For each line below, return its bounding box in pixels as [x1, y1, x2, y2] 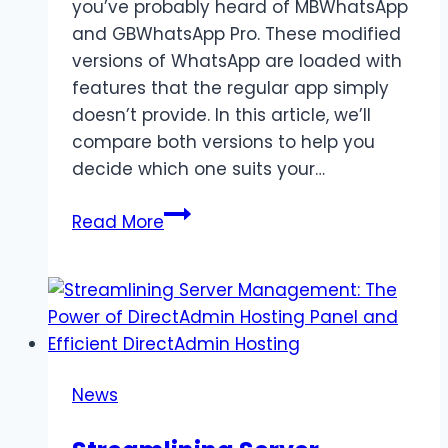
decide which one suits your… [72, 157, 325, 182]
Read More [72, 210, 164, 235]
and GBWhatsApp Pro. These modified [72, 22, 401, 47]
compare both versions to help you [72, 130, 375, 155]
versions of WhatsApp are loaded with [72, 49, 402, 74]
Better [163, 416, 215, 441]
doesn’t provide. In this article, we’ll [72, 103, 371, 128]
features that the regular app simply [72, 76, 389, 101]
